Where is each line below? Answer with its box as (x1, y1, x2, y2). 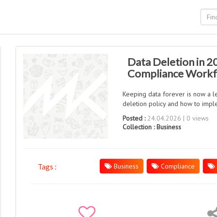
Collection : (123, 123, 157, 131)
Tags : (38, 162, 57, 171)
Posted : (123, 114, 146, 123)
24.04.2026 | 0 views (145, 114, 209, 123)
